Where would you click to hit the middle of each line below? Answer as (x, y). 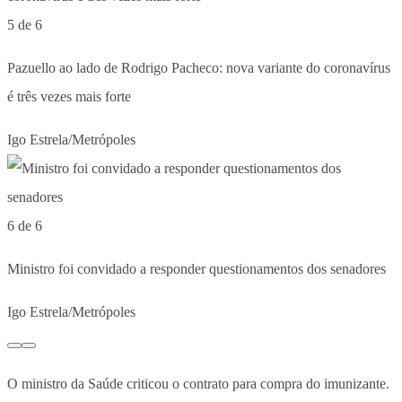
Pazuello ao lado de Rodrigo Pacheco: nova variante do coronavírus (199, 67)
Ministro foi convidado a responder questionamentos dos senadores (197, 268)
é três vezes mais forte (69, 96)
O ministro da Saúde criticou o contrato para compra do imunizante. (198, 383)
